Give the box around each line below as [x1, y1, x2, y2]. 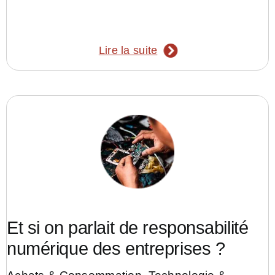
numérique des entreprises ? [7, 239, 225, 259]
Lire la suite [98, 44, 158, 57]
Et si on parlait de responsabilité [7, 218, 249, 238]
